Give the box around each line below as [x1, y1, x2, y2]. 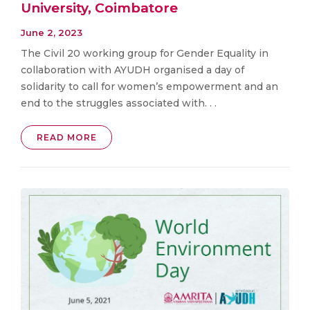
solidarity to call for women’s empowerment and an [21, 80, 278, 93]
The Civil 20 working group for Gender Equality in [21, 46, 268, 60]
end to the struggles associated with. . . [21, 96, 217, 109]
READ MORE [36, 131, 97, 143]
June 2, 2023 [21, 26, 82, 38]
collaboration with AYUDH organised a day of [21, 63, 244, 76]
